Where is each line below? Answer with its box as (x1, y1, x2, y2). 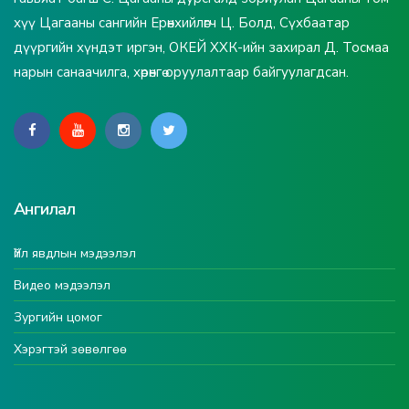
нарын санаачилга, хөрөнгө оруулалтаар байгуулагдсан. (14, 62, 349, 81)
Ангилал (14, 197, 76, 220)
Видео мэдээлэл (14, 276, 110, 294)
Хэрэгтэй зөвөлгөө (14, 340, 127, 358)
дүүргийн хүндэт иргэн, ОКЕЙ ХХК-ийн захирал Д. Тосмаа (14, 37, 389, 57)
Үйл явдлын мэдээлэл (14, 244, 136, 262)
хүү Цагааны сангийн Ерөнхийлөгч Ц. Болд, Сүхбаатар (14, 13, 350, 32)
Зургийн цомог (14, 308, 102, 326)
